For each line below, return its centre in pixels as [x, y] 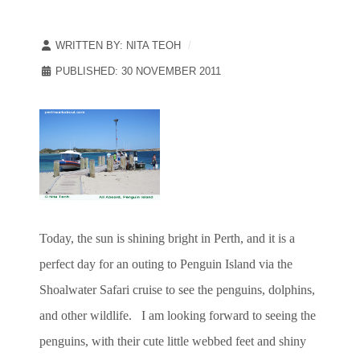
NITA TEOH [153, 45]
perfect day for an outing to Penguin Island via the [166, 264]
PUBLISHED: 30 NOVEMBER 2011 [138, 71]
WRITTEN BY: [89, 45]
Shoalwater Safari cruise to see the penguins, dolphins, [177, 289]
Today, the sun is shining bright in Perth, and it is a [167, 238]
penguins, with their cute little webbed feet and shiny [173, 341]
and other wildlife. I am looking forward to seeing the [178, 315]
